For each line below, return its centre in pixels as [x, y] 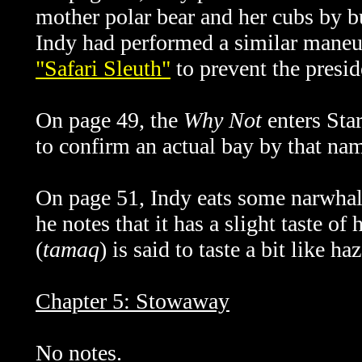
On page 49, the [109, 120]
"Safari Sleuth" [103, 68]
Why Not [223, 120]
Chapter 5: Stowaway [133, 301]
